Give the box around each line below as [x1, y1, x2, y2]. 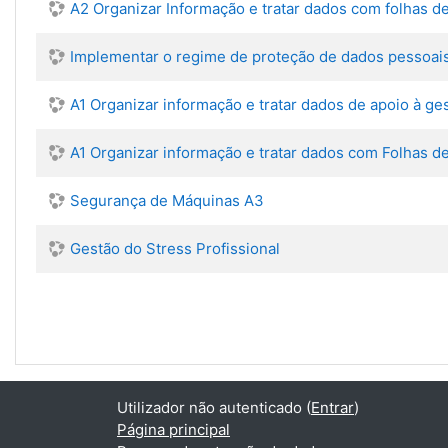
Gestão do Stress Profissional [70, 239, 280, 258]
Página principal [117, 420, 230, 439]
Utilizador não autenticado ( [117, 398, 311, 417]
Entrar [311, 398, 354, 417]
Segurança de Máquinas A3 [70, 191, 264, 210]
